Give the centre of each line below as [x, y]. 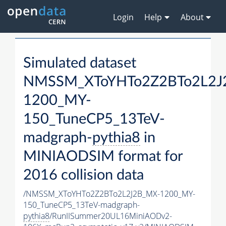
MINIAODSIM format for [103, 157]
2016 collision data [83, 176]
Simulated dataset [80, 64]
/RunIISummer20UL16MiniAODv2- [111, 216]
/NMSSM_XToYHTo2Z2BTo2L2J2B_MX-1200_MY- [109, 194]
